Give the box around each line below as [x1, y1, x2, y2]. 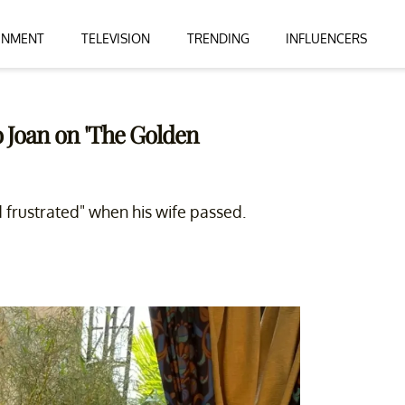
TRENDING [186, 30, 250, 46]
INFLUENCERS [286, 30, 368, 46]
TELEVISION [80, 30, 150, 46]
